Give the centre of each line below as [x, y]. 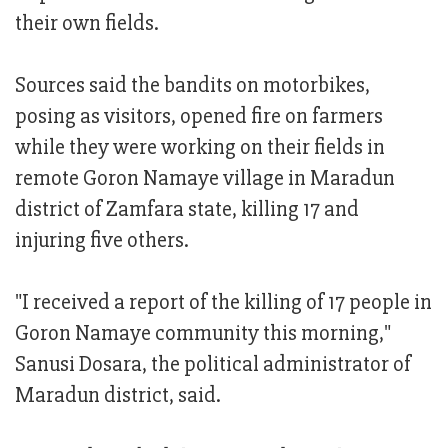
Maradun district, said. [118, 396]
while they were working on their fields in [200, 148]
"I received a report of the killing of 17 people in [223, 303]
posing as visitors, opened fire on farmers [199, 117]
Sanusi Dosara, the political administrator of [213, 365]
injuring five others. [102, 241]
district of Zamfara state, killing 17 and [187, 210]
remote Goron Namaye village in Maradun [205, 179]
